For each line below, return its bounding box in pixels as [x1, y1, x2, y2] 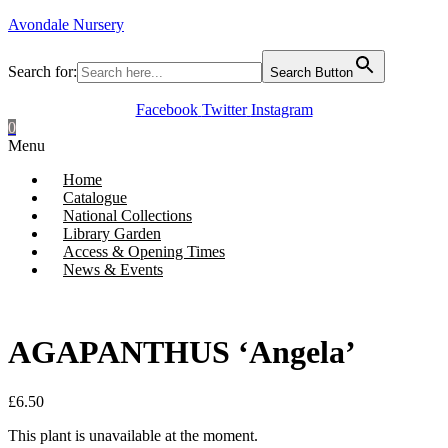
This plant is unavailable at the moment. [8, 426, 258, 444]
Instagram [250, 101, 313, 118]
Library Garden [63, 225, 161, 242]
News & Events [63, 261, 163, 278]
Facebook [135, 101, 198, 118]
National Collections [63, 207, 192, 224]
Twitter [201, 101, 247, 118]
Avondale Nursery [8, 16, 124, 33]
